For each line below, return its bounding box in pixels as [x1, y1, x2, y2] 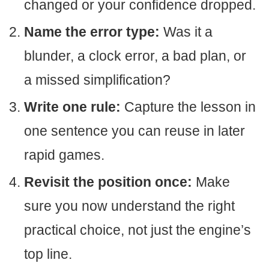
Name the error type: [24, 24, 160, 40]
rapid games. [24, 147, 104, 163]
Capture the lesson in [121, 99, 256, 115]
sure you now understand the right [24, 198, 235, 214]
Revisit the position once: [24, 174, 192, 190]
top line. [24, 246, 72, 262]
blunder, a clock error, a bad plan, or [24, 48, 246, 64]
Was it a [160, 24, 213, 40]
